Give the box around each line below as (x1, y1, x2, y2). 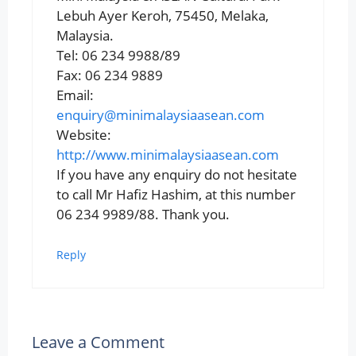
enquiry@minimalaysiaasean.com (56, 105, 265, 124)
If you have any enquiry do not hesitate (56, 164, 297, 184)
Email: (56, 85, 94, 104)
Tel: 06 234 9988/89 (56, 45, 180, 64)
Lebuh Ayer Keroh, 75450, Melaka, (56, 6, 269, 25)
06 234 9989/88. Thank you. (56, 204, 230, 223)
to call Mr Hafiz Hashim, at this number (56, 184, 296, 203)
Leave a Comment (32, 331, 164, 353)
